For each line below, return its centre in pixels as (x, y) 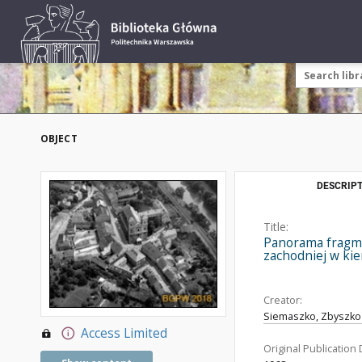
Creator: (283, 300)
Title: (276, 227)
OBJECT (59, 139)
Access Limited (124, 334)
